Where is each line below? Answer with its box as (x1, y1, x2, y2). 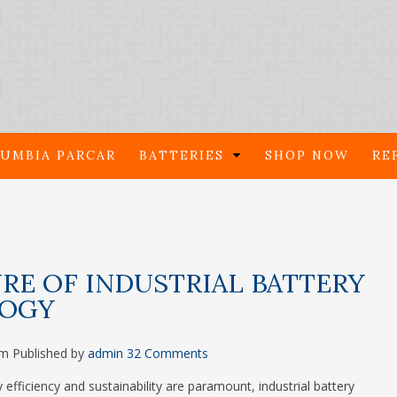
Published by (12, 345, 88, 362)
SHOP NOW (264, 147, 349, 163)
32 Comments (127, 345, 208, 362)
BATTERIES (138, 147, 224, 163)
